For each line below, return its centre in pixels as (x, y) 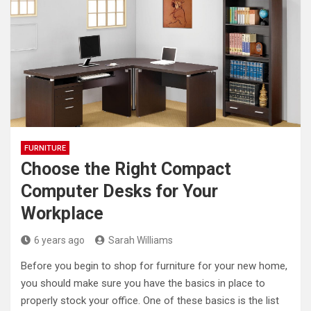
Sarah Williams (141, 240)
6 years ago (59, 240)
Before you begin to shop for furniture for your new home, (154, 266)
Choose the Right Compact (126, 169)
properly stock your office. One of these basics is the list (150, 300)
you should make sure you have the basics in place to (143, 283)
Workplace (62, 213)
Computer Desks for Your (119, 191)
